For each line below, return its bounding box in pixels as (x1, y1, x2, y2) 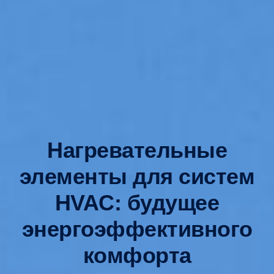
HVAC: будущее (54, 190, 220, 215)
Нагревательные (47, 137, 227, 163)
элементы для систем (19, 163, 255, 189)
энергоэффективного (21, 216, 253, 242)
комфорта (83, 242, 191, 268)
